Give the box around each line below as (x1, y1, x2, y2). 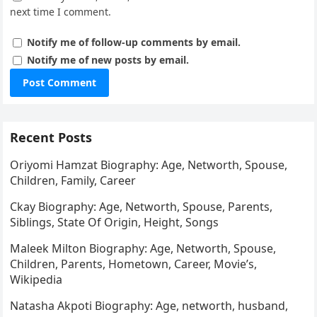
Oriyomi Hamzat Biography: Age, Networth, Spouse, (10, 157, 288, 173)
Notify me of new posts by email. (27, 53, 190, 67)
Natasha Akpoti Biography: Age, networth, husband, (10, 298, 289, 314)
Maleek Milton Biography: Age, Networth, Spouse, (10, 241, 277, 257)
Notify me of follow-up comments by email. (27, 35, 241, 50)
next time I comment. (10, 5, 112, 19)
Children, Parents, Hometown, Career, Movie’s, (10, 256, 258, 272)
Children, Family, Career (10, 173, 137, 189)
